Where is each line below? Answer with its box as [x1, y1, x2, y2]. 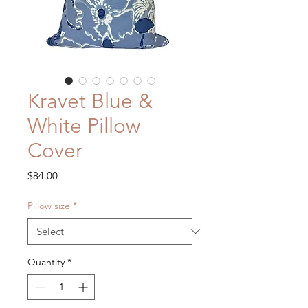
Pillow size [27, 199, 70, 212]
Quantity [27, 256, 65, 269]
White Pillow [27, 113, 140, 139]
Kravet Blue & [27, 89, 153, 114]
